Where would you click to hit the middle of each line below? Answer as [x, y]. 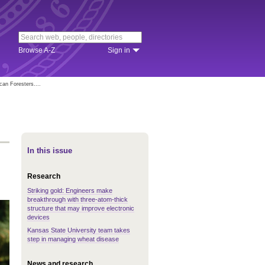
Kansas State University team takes [79, 230]
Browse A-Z [37, 50]
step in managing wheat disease [73, 239]
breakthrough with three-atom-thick [77, 199]
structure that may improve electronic [81, 208]
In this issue [50, 151]
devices [38, 217]
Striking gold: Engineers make [70, 190]
